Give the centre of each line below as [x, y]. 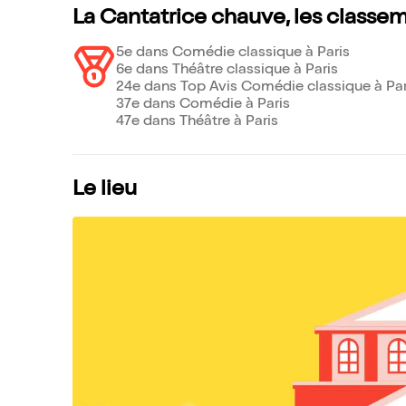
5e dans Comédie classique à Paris [233, 53]
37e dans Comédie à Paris [203, 105]
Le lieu [105, 190]
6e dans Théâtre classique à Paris [227, 70]
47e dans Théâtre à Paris [197, 122]
